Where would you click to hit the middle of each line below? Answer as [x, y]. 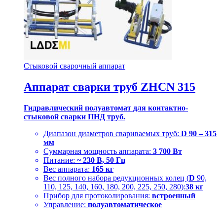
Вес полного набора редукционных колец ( [116, 178]
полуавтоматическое [125, 204]
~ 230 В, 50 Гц [101, 160]
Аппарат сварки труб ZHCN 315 [110, 87]
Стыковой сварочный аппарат [74, 66]
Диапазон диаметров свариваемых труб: [112, 133]
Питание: [60, 160]
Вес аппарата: [68, 169]
